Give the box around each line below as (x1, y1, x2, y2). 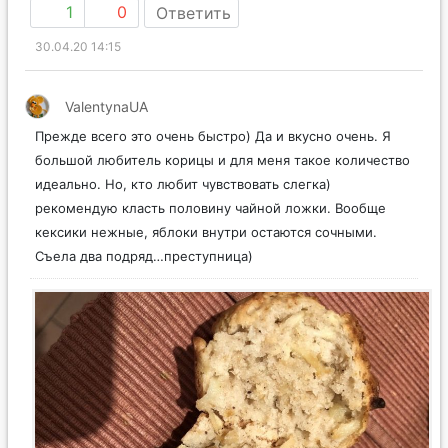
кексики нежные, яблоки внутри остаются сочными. (35, 224, 377, 241)
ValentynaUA (65, 98, 148, 116)
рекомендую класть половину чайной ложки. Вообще (35, 200, 386, 217)
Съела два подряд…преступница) (35, 248, 253, 265)
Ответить (156, 3, 231, 24)
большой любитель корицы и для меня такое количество (35, 152, 410, 169)
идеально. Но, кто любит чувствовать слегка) (35, 176, 331, 193)
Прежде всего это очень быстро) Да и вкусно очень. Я (35, 128, 391, 145)
